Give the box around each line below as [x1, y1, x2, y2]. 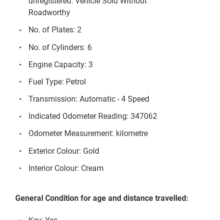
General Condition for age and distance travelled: [15, 193, 189, 203]
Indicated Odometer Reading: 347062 [28, 111, 158, 121]
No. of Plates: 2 [28, 25, 82, 35]
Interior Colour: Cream [28, 163, 104, 173]
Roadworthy [28, 8, 71, 18]
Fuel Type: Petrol [28, 77, 86, 86]
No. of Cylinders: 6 [28, 42, 92, 52]
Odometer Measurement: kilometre [28, 129, 148, 138]
